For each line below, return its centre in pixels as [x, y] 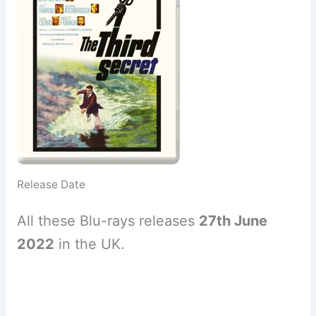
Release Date [51, 184]
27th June [233, 220]
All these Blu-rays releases [108, 220]
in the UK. [89, 244]
